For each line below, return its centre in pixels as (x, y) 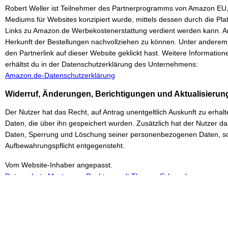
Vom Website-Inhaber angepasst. (59, 165)
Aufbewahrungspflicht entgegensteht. (65, 146)
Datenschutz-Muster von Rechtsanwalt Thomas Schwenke (99, 176)
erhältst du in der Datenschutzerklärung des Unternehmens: (102, 64)
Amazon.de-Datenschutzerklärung (60, 75)
